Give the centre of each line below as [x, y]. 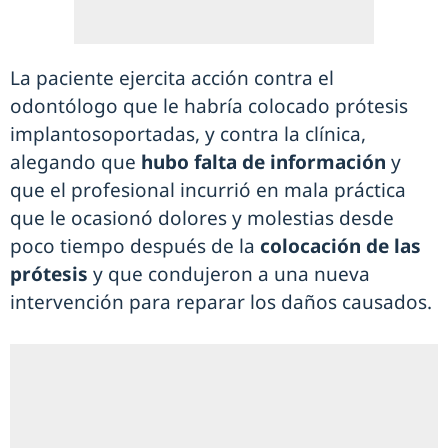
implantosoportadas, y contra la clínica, [188, 134]
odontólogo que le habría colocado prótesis [209, 106]
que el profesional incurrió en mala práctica [208, 190]
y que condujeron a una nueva [231, 274]
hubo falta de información [261, 162]
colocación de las [340, 246]
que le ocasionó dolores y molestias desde [202, 218]
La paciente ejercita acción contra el [172, 78]
